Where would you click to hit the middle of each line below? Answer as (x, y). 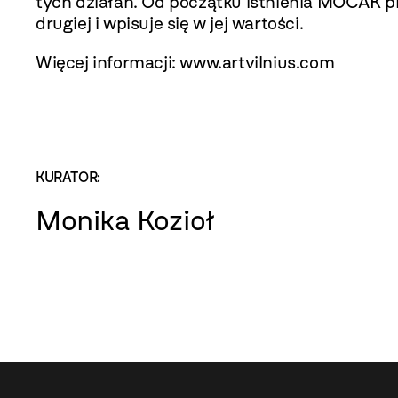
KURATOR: (68, 177)
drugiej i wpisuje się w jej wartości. (170, 23)
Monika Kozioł (125, 220)
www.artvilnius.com (257, 62)
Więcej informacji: (108, 62)
